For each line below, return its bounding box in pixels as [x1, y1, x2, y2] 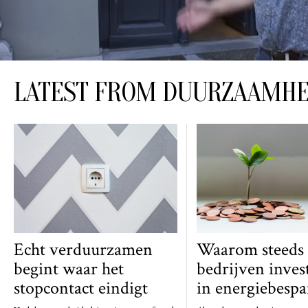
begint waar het [14, 256, 124, 280]
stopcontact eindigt [14, 276, 148, 300]
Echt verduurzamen [14, 237, 153, 261]
